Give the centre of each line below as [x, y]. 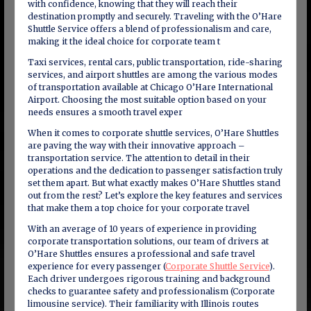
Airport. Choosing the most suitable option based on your [147, 100]
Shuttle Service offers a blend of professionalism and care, [149, 29]
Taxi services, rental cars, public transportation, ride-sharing [155, 62]
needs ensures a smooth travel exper [105, 112]
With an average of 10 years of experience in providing [142, 229]
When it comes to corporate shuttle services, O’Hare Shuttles [153, 133]
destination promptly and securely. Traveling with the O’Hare [154, 16]
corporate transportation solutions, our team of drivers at [148, 241]
